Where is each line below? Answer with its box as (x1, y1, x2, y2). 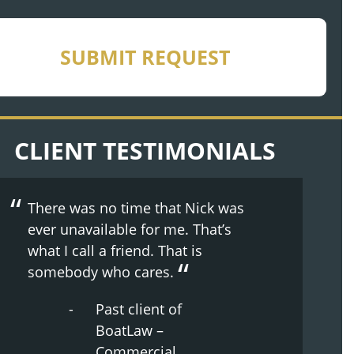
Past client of (95, 299, 182, 318)
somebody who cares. (28, 262, 178, 281)
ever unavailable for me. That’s (28, 220, 232, 239)
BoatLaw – (95, 321, 164, 340)
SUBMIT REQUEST (59, 43, 230, 70)
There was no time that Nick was (28, 198, 244, 217)
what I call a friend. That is (28, 241, 202, 260)
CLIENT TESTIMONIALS (13, 134, 276, 167)
